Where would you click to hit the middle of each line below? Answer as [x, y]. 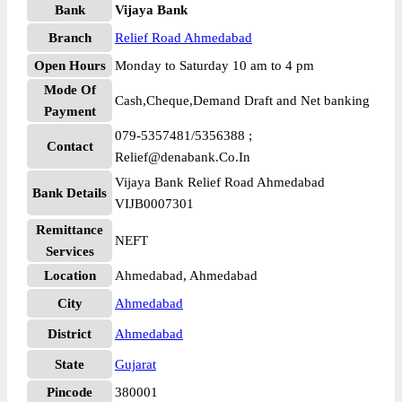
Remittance [70, 230]
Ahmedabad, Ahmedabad [186, 275]
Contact [70, 146]
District [70, 334]
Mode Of [70, 90]
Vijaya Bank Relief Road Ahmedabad [220, 182]
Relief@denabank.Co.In [183, 157]
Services [70, 251]
